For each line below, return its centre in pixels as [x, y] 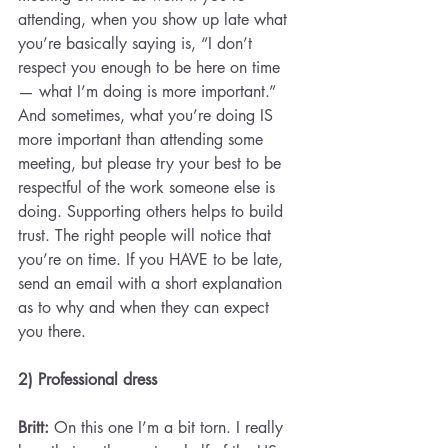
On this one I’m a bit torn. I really [171, 427]
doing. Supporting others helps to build [153, 211]
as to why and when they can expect [146, 307]
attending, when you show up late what [155, 19]
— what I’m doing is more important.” [149, 91]
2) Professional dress [90, 379]
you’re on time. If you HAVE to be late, [153, 259]
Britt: [36, 427]
